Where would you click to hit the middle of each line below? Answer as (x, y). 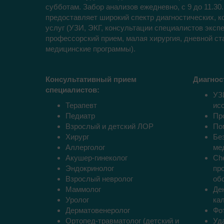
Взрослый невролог (99, 179)
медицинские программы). (90, 49)
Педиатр (80, 116)
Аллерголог (85, 147)
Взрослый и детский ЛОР (109, 126)
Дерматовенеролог (97, 210)
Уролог (77, 200)
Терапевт (81, 105)
